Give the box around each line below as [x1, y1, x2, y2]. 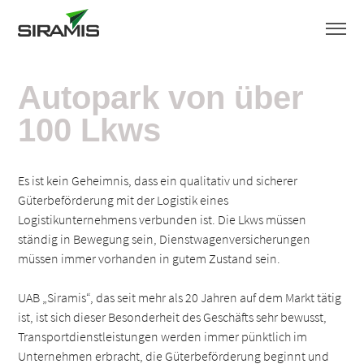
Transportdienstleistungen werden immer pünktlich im [18, 328, 308, 344]
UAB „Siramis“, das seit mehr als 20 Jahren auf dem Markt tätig [18, 289, 342, 305]
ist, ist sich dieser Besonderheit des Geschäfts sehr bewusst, [18, 309, 327, 325]
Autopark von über [18, 80, 305, 115]
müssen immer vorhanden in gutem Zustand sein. [18, 250, 281, 266]
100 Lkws [18, 112, 162, 148]
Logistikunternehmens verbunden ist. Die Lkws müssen [18, 211, 307, 227]
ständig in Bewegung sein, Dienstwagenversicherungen [18, 231, 311, 247]
